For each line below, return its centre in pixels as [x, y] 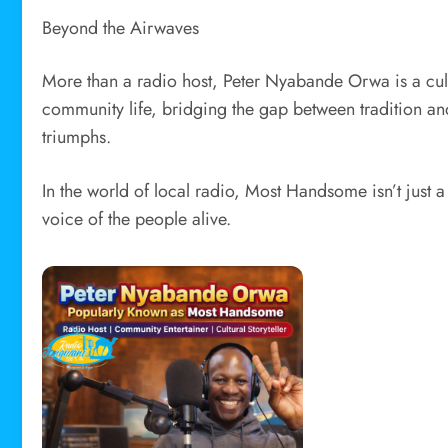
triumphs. [76, 137]
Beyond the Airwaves [120, 27]
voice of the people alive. [136, 218]
